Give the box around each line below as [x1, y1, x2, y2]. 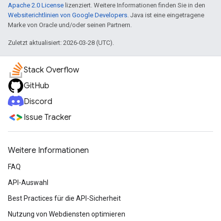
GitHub [24, 81, 49, 91]
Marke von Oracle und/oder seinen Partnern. [8, 21, 132, 29]
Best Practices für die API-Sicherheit [8, 194, 121, 202]
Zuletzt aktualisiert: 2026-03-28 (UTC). [8, 38, 114, 46]
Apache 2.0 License [8, 1, 64, 9]
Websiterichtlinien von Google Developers [8, 11, 127, 19]
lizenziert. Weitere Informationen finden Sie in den [64, 1, 205, 9]
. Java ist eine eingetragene [127, 11, 204, 19]
